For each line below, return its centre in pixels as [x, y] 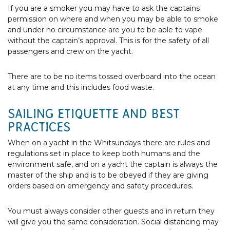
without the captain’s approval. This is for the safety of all [108, 40]
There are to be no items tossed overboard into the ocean [112, 76]
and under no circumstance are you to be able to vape [105, 30]
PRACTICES [39, 127]
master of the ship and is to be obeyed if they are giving [108, 175]
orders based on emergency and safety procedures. [100, 186]
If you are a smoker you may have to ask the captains [104, 8]
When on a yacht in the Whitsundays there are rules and [109, 142]
